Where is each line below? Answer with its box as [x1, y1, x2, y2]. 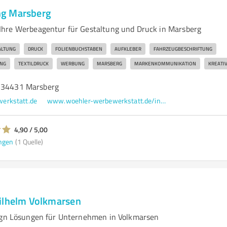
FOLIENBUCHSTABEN [55, 45, 102, 52]
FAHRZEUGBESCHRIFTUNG [153, 45, 212, 52]
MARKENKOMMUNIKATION [134, 60, 196, 67]
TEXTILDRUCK [18, 60, 49, 67]
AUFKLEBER [114, 45, 141, 52]
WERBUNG [60, 60, 85, 67]
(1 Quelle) [15, 136, 43, 146]
